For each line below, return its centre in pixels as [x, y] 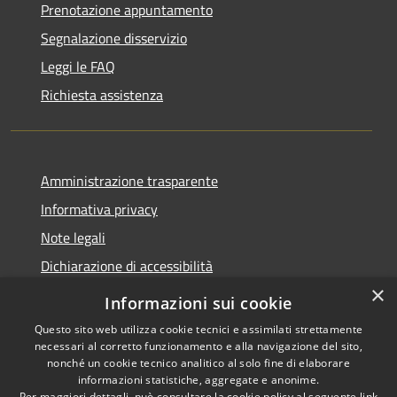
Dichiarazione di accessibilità [127, 266]
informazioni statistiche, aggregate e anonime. [198, 380]
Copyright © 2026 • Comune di [298, 355]
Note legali [73, 238]
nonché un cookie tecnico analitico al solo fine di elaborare [198, 363]
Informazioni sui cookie [198, 303]
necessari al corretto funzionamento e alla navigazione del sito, [198, 346]
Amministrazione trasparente [129, 181]
